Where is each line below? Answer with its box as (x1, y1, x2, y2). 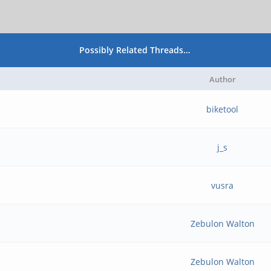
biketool (206, 103, 239, 115)
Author (209, 74, 236, 85)
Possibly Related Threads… (79, 44, 191, 56)
